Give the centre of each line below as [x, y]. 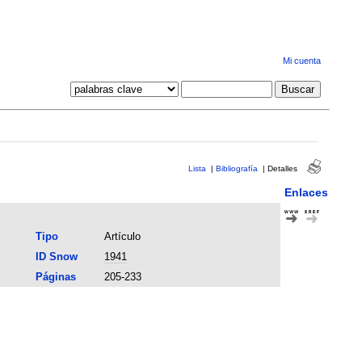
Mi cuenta [301, 61]
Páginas [55, 276]
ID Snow [56, 256]
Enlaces [306, 192]
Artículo [122, 236]
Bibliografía [236, 168]
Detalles [282, 168]
